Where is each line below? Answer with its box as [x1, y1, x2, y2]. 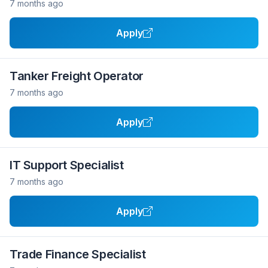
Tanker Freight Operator [10, 69, 144, 83]
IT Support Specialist [10, 158, 124, 172]
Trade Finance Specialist [10, 247, 146, 261]
